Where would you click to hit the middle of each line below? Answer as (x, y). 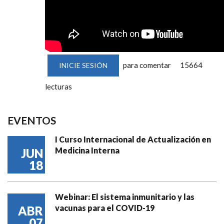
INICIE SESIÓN (83, 65)
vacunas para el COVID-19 (105, 208)
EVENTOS (32, 120)
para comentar (146, 65)
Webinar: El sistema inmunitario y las (125, 197)
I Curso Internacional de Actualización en (133, 139)
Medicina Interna (87, 150)
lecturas (58, 86)
